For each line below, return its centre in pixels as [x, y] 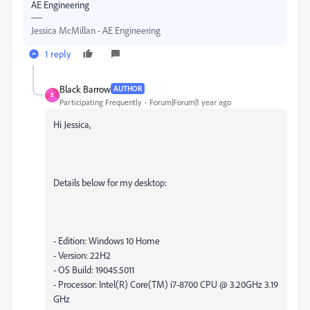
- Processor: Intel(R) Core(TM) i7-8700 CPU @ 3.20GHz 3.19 [166, 284]
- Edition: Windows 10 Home [107, 240]
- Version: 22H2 [82, 255]
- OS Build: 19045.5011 [94, 269]
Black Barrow [85, 89]
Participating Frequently [101, 102]
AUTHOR [128, 89]
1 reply [58, 53]
